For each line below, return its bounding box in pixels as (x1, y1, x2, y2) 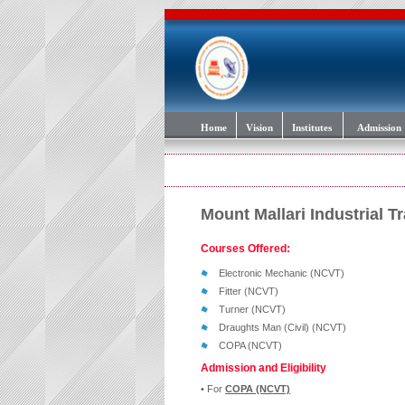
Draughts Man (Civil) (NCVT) (219, 322, 346, 333)
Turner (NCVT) (219, 304, 286, 315)
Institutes (292, 122, 332, 134)
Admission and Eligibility (201, 362, 326, 374)
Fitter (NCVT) (219, 286, 278, 297)
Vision (246, 122, 273, 134)
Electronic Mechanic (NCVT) (219, 268, 344, 278)
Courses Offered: (201, 242, 290, 255)
